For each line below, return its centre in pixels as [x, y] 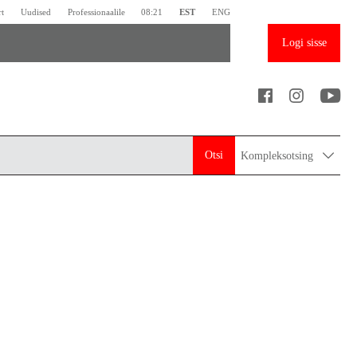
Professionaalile [96, 12]
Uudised [36, 12]
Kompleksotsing [279, 155]
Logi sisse [304, 43]
